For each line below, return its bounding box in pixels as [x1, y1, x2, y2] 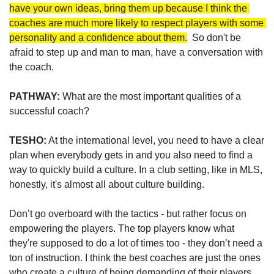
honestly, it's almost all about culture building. [9, 179, 207, 190]
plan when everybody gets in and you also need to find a [9, 150, 253, 161]
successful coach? [9, 106, 94, 117]
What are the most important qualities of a [60, 91, 241, 102]
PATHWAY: [9, 91, 60, 102]
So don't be [187, 32, 241, 43]
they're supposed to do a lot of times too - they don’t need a [9, 238, 262, 249]
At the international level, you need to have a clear [46, 135, 264, 146]
